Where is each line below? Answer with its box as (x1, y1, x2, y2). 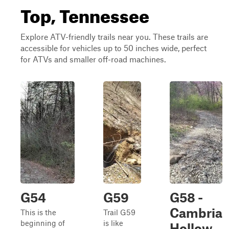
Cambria (170, 205, 222, 220)
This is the (20, 208, 56, 217)
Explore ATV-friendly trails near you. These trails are (20, 32, 208, 41)
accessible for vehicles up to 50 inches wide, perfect (20, 43, 207, 53)
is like (103, 218, 123, 227)
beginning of (20, 218, 65, 227)
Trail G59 (103, 208, 135, 217)
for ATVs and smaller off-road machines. (20, 54, 166, 64)
